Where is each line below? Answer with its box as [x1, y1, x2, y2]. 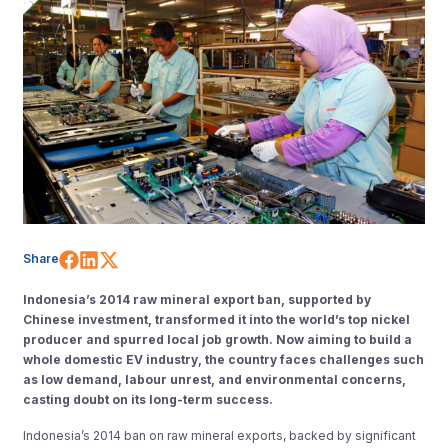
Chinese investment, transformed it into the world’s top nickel [23, 311, 411, 327]
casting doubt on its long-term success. [23, 391, 274, 407]
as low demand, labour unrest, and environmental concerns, [23, 371, 407, 387]
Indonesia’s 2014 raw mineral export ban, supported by [23, 291, 372, 307]
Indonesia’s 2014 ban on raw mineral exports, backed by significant [23, 427, 417, 443]
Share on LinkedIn [98, 245, 270, 269]
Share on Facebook [78, 245, 264, 269]
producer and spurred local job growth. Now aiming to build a [23, 331, 413, 347]
